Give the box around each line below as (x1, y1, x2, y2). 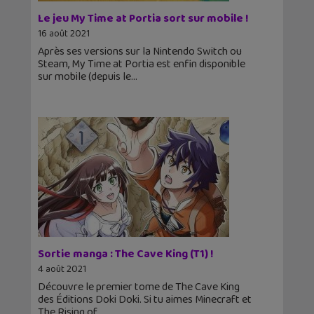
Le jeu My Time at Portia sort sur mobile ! (38, 10, 249, 28)
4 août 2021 (38, 261, 86, 278)
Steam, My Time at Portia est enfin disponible (38, 55, 245, 74)
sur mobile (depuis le (38, 68, 131, 86)
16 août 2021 (38, 26, 90, 42)
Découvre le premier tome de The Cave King (38, 278, 240, 296)
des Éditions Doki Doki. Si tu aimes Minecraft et (38, 291, 252, 309)
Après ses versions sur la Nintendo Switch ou (38, 43, 242, 61)
